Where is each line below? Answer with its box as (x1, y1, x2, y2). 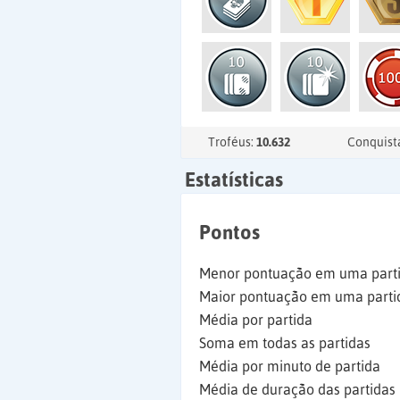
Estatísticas (185, 168, 283, 191)
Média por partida (199, 312, 312, 328)
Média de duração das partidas (199, 381, 396, 397)
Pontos (199, 221, 260, 244)
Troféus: (208, 135, 256, 149)
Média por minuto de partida (199, 358, 380, 374)
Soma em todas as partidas (199, 335, 371, 351)
